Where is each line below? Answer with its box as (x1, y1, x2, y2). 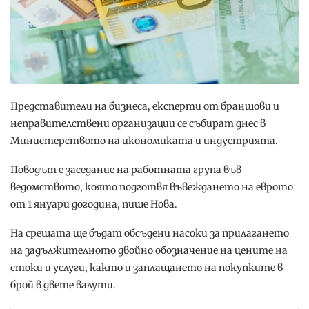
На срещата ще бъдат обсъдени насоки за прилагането (10, 227, 289, 240)
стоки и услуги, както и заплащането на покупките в (10, 261, 283, 275)
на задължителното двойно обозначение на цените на (10, 244, 288, 257)
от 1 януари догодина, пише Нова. (10, 198, 177, 211)
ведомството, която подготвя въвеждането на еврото (10, 181, 293, 194)
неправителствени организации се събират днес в (10, 117, 266, 130)
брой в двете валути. (10, 279, 116, 292)
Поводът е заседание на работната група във (10, 163, 241, 177)
